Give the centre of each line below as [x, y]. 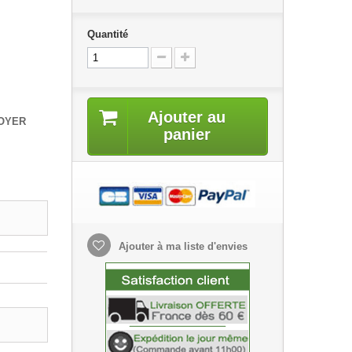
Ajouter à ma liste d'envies [181, 247]
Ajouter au [187, 117]
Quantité [107, 34]
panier [187, 134]
